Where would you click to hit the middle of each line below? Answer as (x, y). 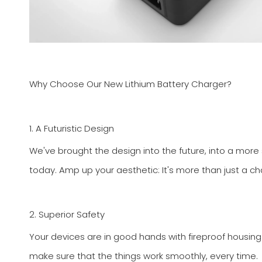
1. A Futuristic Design (72, 128)
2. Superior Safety (67, 214)
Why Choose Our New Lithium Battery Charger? (130, 84)
